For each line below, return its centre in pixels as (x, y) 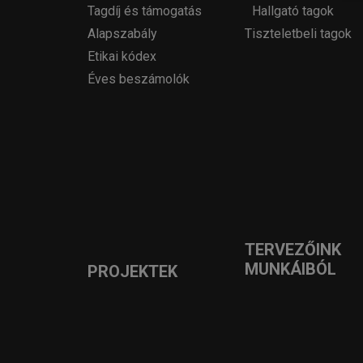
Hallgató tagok (293, 11)
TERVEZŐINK (293, 250)
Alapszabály (122, 34)
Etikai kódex (122, 56)
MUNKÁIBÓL (290, 269)
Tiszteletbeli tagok (298, 34)
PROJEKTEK (132, 271)
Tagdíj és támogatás (145, 11)
